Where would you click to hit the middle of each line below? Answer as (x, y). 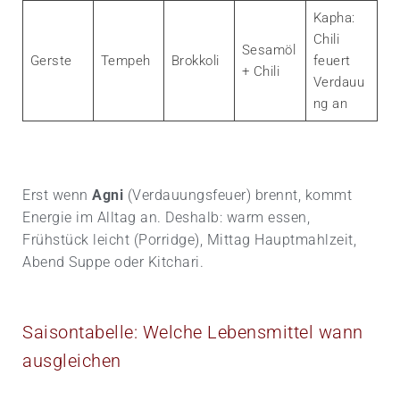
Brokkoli (195, 60)
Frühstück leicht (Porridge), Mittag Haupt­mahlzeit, (189, 239)
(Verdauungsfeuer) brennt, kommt (237, 195)
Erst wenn (57, 195)
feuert (332, 60)
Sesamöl (269, 50)
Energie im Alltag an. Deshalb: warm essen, (166, 217)
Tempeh (125, 60)
